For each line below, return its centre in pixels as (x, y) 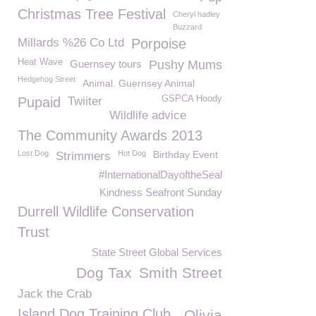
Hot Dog (132, 153)
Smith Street (181, 273)
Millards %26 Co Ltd (71, 43)
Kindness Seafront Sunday (161, 192)
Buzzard (187, 27)
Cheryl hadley (196, 14)
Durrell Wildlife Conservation (106, 212)
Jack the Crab (55, 294)
